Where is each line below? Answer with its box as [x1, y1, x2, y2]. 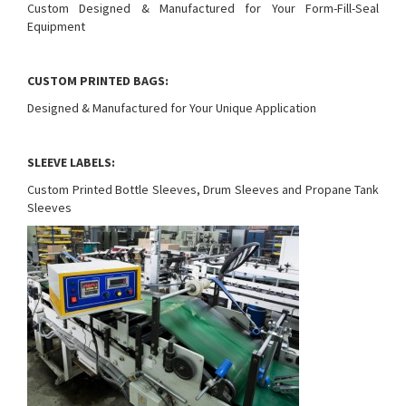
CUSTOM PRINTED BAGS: [27, 72, 169, 89]
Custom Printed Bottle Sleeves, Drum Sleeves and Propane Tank [27, 181, 379, 198]
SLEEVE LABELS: [27, 154, 115, 170]
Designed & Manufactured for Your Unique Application [27, 100, 316, 116]
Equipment [27, 18, 85, 34]
